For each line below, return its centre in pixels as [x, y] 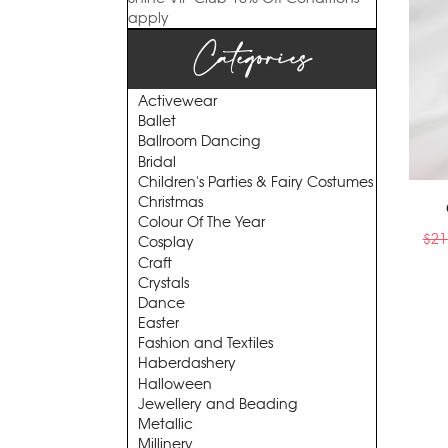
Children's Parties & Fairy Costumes [255, 181]
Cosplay [166, 242]
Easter [158, 323]
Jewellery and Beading [217, 403]
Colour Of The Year [201, 222]
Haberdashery [187, 363]
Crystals [163, 282]
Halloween [175, 383]
